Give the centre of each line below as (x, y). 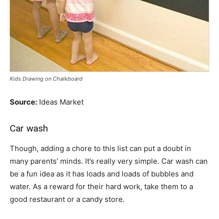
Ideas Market (60, 102)
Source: (23, 102)
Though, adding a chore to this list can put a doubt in (100, 148)
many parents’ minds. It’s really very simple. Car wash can (109, 161)
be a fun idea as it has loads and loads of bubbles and (102, 174)
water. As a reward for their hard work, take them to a (101, 186)
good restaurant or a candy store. (67, 199)
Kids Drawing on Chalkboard (46, 78)
